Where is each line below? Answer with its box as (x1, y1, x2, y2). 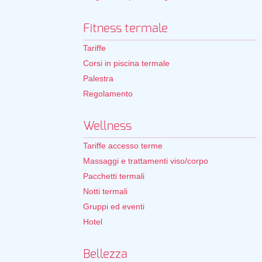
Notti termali (83, 187, 127, 196)
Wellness (83, 120, 132, 132)
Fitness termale (83, 23, 168, 35)
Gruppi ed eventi (83, 202, 144, 211)
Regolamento (83, 89, 133, 98)
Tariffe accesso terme (83, 141, 163, 150)
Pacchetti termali (83, 171, 144, 181)
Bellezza (83, 249, 127, 260)
